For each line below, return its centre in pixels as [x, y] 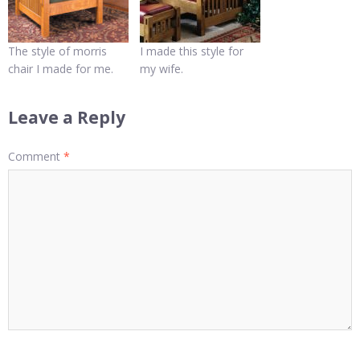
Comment [36, 157]
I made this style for [192, 51]
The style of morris [57, 51]
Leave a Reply [67, 118]
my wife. [162, 69]
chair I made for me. [61, 69]
